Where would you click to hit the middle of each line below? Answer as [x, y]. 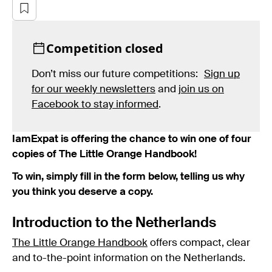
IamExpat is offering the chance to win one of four [131, 139]
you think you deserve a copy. [83, 192]
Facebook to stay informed [95, 104]
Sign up [222, 74]
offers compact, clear [199, 243]
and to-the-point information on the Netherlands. [129, 258]
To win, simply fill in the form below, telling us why [128, 177]
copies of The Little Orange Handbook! [104, 154]
